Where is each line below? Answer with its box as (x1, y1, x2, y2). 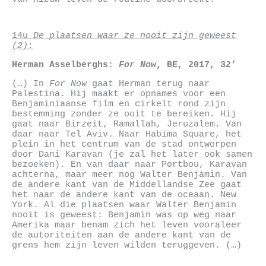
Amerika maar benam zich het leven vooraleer (12, 220, 242, 230)
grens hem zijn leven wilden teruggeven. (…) (12, 240, 242, 250)
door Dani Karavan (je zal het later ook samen (12, 149, 252, 159)
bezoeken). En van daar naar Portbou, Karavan (12, 159, 247, 169)
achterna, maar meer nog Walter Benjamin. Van (12, 169, 247, 179)
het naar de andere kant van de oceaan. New (12, 189, 236, 199)
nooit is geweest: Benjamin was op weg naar (12, 210, 236, 220)
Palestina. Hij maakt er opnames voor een (12, 88, 226, 99)
